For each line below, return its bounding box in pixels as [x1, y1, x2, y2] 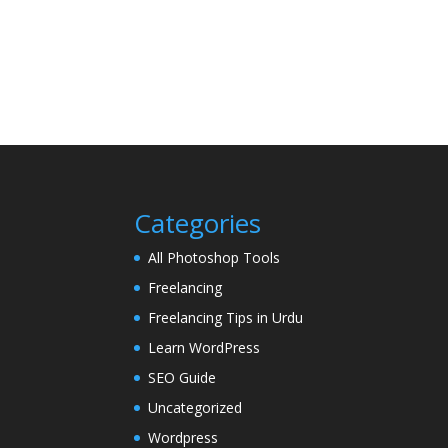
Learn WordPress [148, 337, 261, 357]
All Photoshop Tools [148, 247, 281, 267]
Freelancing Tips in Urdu [148, 307, 304, 327]
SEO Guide [148, 367, 217, 387]
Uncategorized [148, 397, 243, 417]
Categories [134, 204, 262, 241]
